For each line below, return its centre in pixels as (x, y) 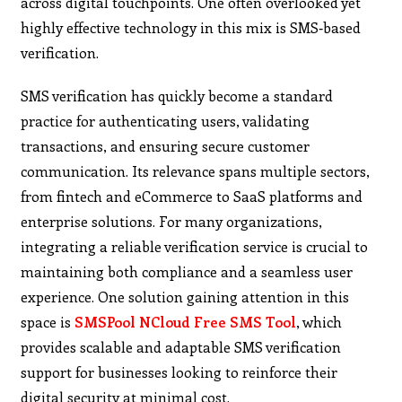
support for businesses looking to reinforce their (179, 371)
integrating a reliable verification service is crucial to (195, 246)
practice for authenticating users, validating (166, 120)
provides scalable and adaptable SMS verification (181, 346)
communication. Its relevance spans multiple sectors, (196, 170)
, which (319, 321)
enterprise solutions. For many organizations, (172, 221)
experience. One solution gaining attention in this (185, 296)
